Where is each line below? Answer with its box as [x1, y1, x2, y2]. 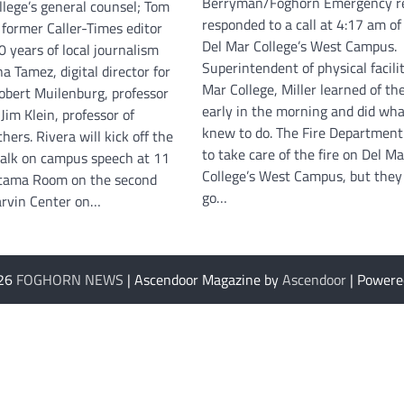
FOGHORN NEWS [15, 269, 124, 291]
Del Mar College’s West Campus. [202, 35, 397, 58]
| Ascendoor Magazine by [123, 269, 282, 291]
